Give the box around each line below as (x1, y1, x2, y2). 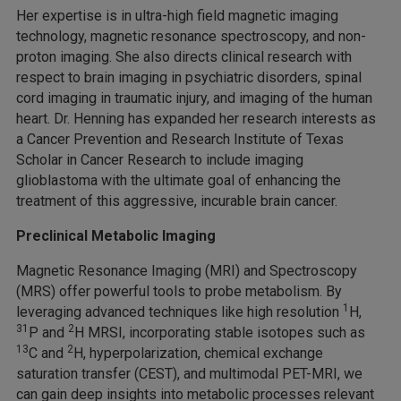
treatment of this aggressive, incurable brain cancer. (16, 192, 337, 210)
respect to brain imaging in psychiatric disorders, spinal (16, 69, 362, 87)
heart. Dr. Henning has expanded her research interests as (16, 110, 376, 128)
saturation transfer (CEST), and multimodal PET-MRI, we (16, 365, 363, 383)
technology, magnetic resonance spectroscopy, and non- (16, 28, 366, 46)
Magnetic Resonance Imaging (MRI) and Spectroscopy (16, 262, 357, 280)
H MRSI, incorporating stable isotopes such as (74, 324, 365, 342)
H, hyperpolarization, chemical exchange (73, 345, 323, 363)
